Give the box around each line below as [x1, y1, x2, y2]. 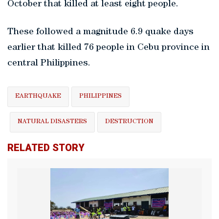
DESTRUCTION [105, 119, 153, 126]
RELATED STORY [7, 142, 85, 154]
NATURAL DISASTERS [18, 119, 87, 126]
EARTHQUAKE [15, 93, 61, 100]
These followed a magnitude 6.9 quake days [7, 28, 194, 38]
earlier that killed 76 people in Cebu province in [7, 44, 210, 53]
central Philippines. [7, 59, 90, 69]
